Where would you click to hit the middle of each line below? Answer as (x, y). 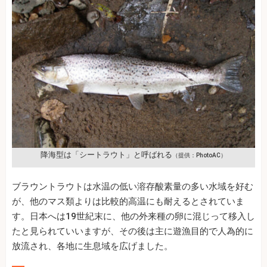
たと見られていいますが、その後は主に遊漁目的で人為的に (133, 231)
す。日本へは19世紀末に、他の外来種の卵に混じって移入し (133, 216)
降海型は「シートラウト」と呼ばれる (106, 154)
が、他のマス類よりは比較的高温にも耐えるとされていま (128, 201)
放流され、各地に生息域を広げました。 (92, 246)
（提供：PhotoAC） (199, 155)
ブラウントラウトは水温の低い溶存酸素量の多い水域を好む (133, 186)
